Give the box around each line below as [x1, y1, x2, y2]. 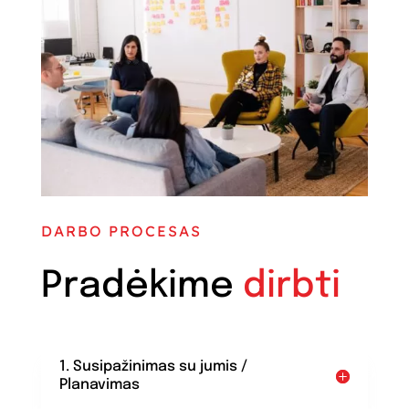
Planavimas [58, 376, 140, 393]
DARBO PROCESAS [40, 221, 202, 240]
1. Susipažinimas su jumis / [58, 358, 247, 374]
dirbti [242, 267, 341, 305]
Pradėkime [40, 267, 243, 305]
